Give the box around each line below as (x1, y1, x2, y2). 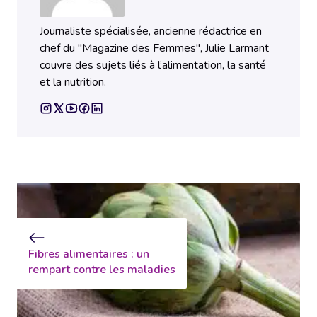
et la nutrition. (40, 74, 106, 91)
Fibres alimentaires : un (28, 246, 149, 263)
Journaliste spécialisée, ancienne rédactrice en (40, 23, 262, 40)
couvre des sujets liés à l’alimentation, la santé (40, 57, 266, 74)
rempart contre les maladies (28, 262, 175, 278)
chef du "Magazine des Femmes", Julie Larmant (40, 40, 269, 57)
